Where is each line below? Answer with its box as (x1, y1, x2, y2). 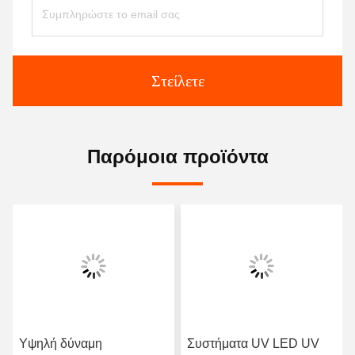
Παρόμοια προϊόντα (86, 146, 269, 167)
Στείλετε (151, 72, 204, 90)
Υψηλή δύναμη (19, 337, 102, 350)
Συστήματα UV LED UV (187, 337, 319, 350)
